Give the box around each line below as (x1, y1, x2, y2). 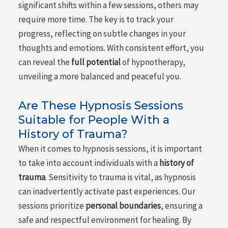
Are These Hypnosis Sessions (18, 99, 184, 112)
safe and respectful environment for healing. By (18, 214, 192, 225)
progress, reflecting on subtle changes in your (18, 28, 186, 40)
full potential (71, 56, 121, 68)
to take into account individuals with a (18, 157, 160, 168)
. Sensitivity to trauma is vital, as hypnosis (45, 172, 196, 183)
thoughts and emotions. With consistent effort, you (18, 42, 205, 54)
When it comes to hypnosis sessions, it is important (18, 143, 203, 154)
